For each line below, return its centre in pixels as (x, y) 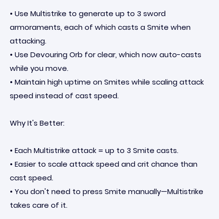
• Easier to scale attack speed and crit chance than (104, 164)
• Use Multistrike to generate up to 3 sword (88, 13)
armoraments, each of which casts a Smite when (100, 27)
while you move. (39, 68)
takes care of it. (39, 205)
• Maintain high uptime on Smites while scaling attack (107, 82)
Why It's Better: (37, 123)
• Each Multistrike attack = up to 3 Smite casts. (94, 150)
